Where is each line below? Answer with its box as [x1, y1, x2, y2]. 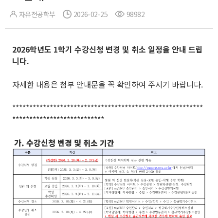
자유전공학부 [19, 9, 55, 19]
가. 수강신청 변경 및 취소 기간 [12, 137, 114, 148]
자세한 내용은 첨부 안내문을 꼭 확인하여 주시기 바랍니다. [12, 78, 203, 90]
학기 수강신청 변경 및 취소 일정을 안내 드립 [58, 43, 203, 55]
